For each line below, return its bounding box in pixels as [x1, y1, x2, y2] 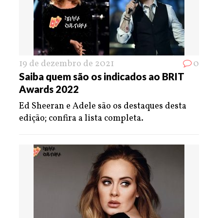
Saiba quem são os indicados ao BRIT [19, 70, 184, 82]
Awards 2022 [19, 83, 79, 95]
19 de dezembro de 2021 [19, 57, 114, 70]
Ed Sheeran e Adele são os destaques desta [19, 100, 186, 112]
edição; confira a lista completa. [19, 112, 144, 125]
